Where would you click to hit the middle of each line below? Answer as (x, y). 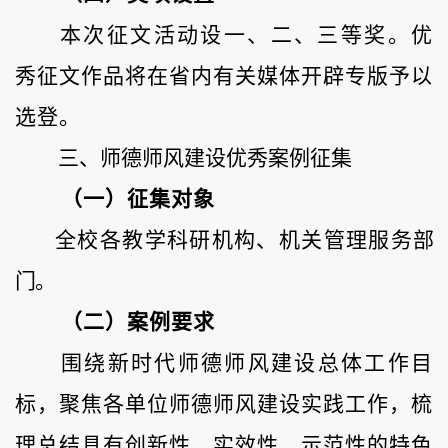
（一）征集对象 (138, 199)
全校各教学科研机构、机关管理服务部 (244, 240)
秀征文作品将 (81, 76)
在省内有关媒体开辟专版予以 (290, 76)
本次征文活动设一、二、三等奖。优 (246, 35)
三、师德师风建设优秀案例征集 (205, 158)
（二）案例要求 (138, 322)
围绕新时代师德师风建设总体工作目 (247, 363)
